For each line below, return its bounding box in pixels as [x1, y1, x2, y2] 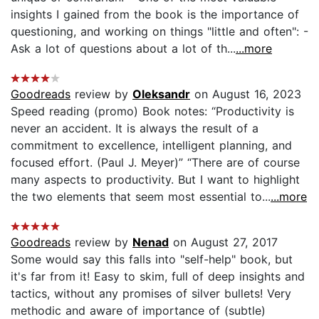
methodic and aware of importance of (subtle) [11, 303, 266, 318]
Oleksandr [132, 86, 190, 101]
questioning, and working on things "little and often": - [11, 23, 308, 38]
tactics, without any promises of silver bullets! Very [11, 286, 291, 300]
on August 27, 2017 [169, 234, 278, 249]
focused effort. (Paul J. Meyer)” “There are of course [11, 155, 300, 169]
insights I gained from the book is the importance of [11, 6, 299, 21]
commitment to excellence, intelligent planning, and [11, 137, 292, 152]
